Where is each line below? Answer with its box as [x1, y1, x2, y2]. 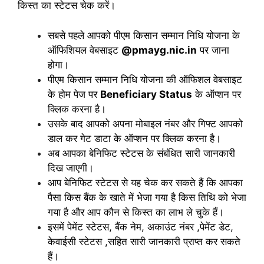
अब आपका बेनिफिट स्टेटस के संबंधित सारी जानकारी [48, 147, 235, 159]
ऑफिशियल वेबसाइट [48, 44, 121, 56]
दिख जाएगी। [48, 161, 94, 174]
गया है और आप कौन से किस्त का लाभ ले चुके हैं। [48, 206, 224, 218]
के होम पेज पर [48, 88, 100, 100]
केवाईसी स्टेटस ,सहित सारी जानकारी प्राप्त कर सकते [48, 235, 240, 247]
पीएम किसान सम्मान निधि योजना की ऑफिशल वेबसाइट [48, 73, 242, 85]
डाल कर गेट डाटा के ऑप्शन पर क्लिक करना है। [48, 132, 221, 144]
